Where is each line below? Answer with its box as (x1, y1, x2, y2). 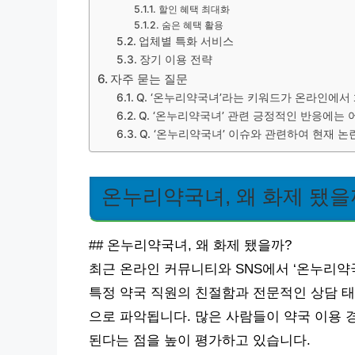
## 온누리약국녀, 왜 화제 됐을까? (89, 238, 292, 254)
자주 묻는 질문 (110, 71, 189, 86)
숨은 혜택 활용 (161, 19, 223, 31)
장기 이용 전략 (139, 53, 212, 66)
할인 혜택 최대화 (158, 3, 230, 15)
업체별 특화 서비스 (138, 35, 234, 48)
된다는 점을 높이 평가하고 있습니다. (89, 333, 311, 349)
